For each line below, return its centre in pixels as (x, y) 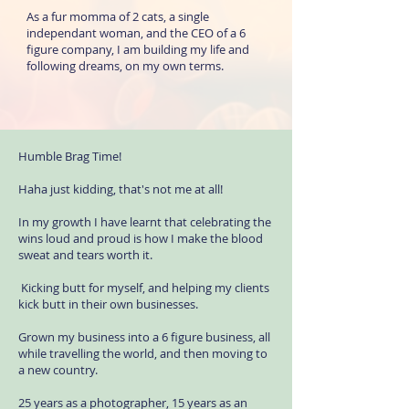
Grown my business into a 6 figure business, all (144, 337)
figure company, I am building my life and (138, 49)
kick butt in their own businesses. (110, 304)
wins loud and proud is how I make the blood (141, 238)
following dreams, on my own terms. (126, 66)
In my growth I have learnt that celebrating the (145, 222)
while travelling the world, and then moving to (143, 353)
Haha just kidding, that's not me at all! (121, 189)
